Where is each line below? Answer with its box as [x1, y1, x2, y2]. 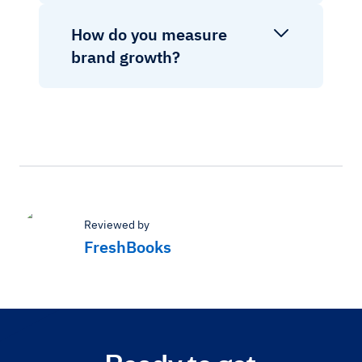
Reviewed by [84, 217, 149, 232]
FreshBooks [84, 235, 171, 258]
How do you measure [71, 23, 227, 45]
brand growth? [71, 45, 180, 68]
